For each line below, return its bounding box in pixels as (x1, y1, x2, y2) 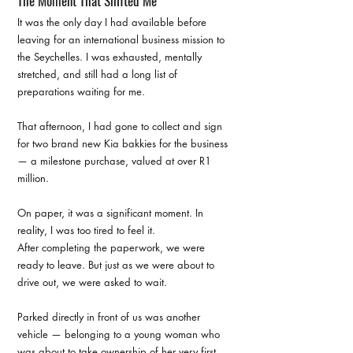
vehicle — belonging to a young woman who (17, 327, 223, 341)
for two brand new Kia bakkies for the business (17, 136, 231, 150)
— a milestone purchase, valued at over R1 (17, 154, 214, 168)
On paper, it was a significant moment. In (17, 206, 206, 220)
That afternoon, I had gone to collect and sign (17, 119, 225, 133)
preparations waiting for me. (17, 84, 145, 98)
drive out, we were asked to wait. (17, 275, 167, 289)
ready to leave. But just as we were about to (17, 258, 217, 272)
